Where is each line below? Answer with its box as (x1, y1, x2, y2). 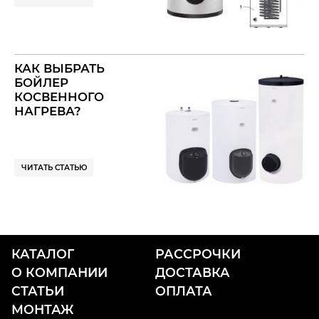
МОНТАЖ (11, 301, 74, 317)
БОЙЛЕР (14, 75, 68, 90)
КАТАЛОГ (11, 246, 74, 262)
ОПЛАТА (155, 283, 213, 298)
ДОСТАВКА (155, 264, 231, 280)
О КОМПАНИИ (11, 264, 108, 280)
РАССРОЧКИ (155, 246, 241, 262)
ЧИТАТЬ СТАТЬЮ (21, 162, 87, 172)
